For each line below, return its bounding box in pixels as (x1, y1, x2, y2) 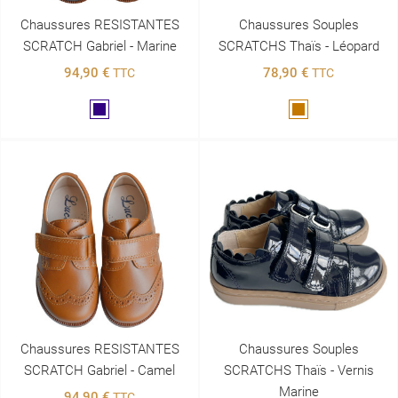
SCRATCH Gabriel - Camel (24, 362, 175, 378)
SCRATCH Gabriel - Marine (22, 37, 177, 54)
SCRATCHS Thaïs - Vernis (223, 362, 374, 378)
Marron (298, 103, 338, 118)
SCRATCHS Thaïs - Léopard (218, 37, 379, 54)
